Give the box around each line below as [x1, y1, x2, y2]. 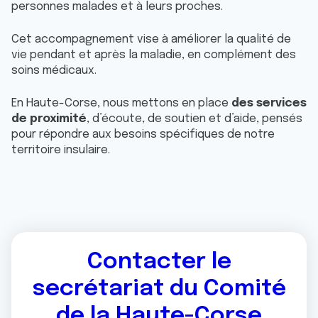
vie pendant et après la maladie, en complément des [11, 49, 296, 61]
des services [231, 97, 307, 109]
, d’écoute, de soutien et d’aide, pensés [87, 113, 302, 125]
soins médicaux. [11, 65, 97, 77]
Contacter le [87, 251, 231, 274]
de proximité [11, 113, 87, 125]
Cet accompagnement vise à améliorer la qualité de [11, 33, 291, 45]
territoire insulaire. [11, 144, 113, 156]
